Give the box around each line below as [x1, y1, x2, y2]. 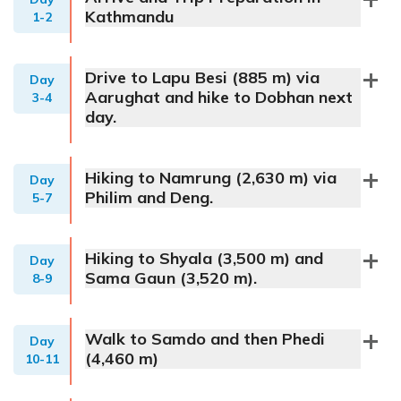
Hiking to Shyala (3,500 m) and [85, 248, 323, 269]
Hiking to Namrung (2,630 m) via [85, 167, 337, 189]
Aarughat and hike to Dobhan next [85, 87, 353, 108]
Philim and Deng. [85, 187, 213, 209]
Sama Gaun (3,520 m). [85, 268, 257, 289]
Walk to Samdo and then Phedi [85, 328, 325, 350]
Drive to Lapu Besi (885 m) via [85, 67, 320, 89]
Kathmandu [85, 6, 175, 28]
